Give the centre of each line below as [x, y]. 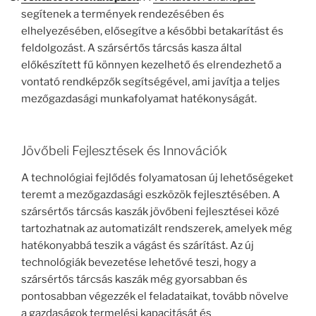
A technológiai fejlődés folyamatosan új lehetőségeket [157, 177]
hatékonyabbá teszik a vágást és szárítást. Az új [138, 245]
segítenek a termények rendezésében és [123, 14]
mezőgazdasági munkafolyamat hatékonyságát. [139, 98]
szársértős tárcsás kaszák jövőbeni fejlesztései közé [150, 211]
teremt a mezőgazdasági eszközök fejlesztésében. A [151, 194]
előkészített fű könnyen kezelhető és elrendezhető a [151, 65]
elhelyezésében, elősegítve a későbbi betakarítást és [152, 31]
